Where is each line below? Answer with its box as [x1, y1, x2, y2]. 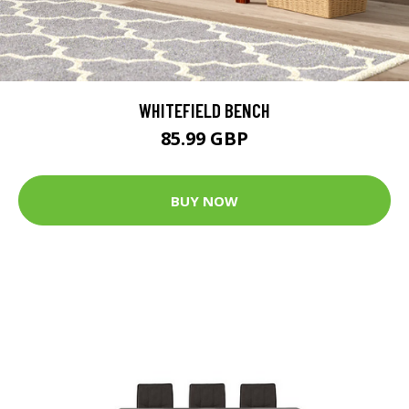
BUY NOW [171, 191, 238, 210]
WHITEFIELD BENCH [139, 99, 270, 121]
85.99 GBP [161, 126, 248, 151]
